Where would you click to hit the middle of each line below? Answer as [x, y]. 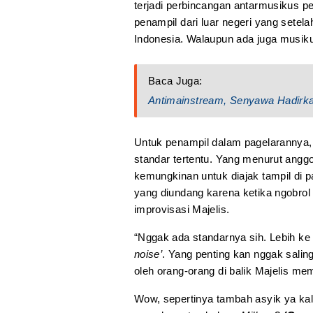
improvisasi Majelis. [182, 210]
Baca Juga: [175, 81]
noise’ [148, 254]
